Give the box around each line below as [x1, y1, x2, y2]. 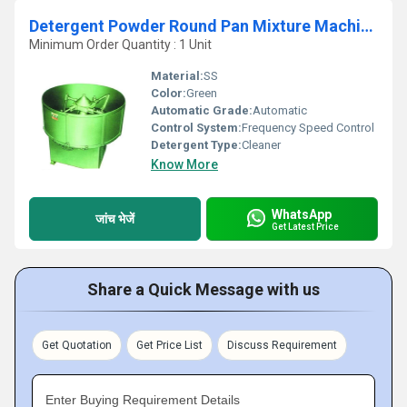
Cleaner [242, 138, 281, 152]
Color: [151, 86, 186, 100]
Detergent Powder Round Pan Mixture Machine [361, 16, 373, 35]
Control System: [151, 121, 242, 134]
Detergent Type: [151, 138, 242, 152]
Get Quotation [42, 339, 112, 352]
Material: [151, 69, 203, 83]
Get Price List [136, 339, 203, 352]
